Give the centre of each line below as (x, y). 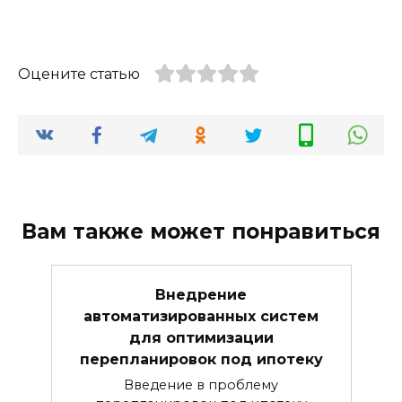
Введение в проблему (201, 385)
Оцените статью (79, 74)
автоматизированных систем (201, 316)
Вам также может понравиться (201, 232)
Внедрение (201, 294)
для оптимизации (201, 337)
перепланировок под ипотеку (201, 359)
